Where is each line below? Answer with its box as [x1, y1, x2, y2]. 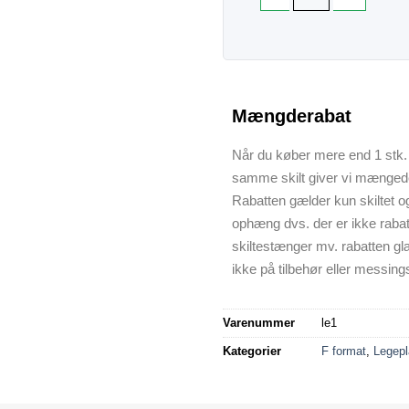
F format [321, 343, 366, 358]
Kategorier [223, 343, 281, 358]
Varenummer [223, 315, 295, 330]
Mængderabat [232, 105, 351, 126]
